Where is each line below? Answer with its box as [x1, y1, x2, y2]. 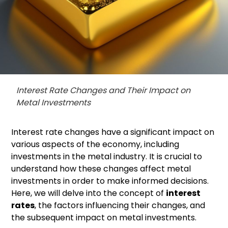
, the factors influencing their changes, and [35, 199, 206, 212]
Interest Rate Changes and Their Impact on [16, 84, 191, 97]
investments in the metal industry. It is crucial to [11, 151, 203, 163]
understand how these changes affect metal [11, 163, 191, 175]
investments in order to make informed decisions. [11, 175, 209, 187]
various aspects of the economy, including [11, 138, 180, 151]
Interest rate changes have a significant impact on [11, 126, 215, 138]
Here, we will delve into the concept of [11, 187, 166, 199]
